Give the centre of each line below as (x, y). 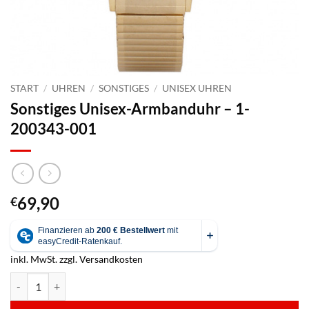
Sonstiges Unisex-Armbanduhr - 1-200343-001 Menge (126, 280)
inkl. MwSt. (34, 259)
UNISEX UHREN (197, 88)
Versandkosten (111, 259)
